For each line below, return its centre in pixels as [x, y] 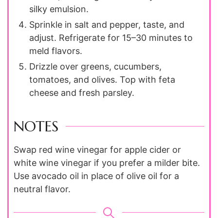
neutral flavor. [42, 189]
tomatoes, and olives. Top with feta [102, 80]
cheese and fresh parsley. [82, 93]
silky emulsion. [59, 9]
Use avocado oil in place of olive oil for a [96, 176]
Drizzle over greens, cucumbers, [95, 67]
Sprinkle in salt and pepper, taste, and [107, 25]
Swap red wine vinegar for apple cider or [97, 150]
